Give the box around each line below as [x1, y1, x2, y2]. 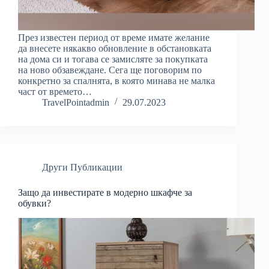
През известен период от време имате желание [18, 32, 210, 43]
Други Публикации [42, 162, 122, 173]
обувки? [18, 198, 51, 209]
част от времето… [18, 86, 92, 97]
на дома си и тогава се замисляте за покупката [18, 54, 208, 65]
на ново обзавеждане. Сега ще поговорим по [18, 65, 202, 76]
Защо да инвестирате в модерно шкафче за [18, 187, 192, 198]
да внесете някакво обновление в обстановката [18, 43, 211, 54]
